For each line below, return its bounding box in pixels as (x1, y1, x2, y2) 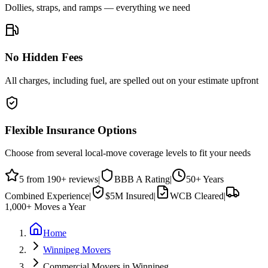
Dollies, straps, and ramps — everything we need (5, 2, 190, 13)
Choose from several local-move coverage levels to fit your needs (5, 148, 251, 159)
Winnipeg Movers (43, 245, 111, 255)
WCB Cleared (170, 191, 224, 202)
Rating (142, 174, 170, 185)
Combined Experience (5, 191, 89, 202)
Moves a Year (32, 202, 86, 212)
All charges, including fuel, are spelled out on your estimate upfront (5, 75, 258, 86)
